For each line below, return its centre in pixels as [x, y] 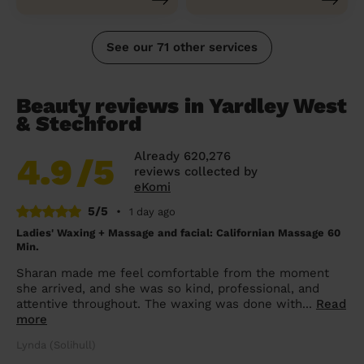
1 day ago [152, 211]
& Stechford [79, 123]
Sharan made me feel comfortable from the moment [173, 273]
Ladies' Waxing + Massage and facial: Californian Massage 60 [178, 233]
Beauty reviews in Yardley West [182, 105]
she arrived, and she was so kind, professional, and [168, 289]
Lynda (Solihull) [56, 345]
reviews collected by [196, 171]
